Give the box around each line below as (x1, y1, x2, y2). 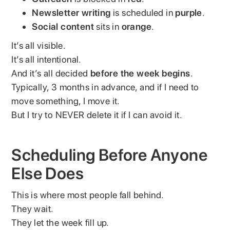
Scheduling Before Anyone (11, 145, 208, 165)
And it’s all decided (11, 67, 90, 79)
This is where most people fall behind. (11, 189, 164, 200)
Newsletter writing (32, 7, 111, 18)
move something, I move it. (11, 95, 123, 106)
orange (121, 21, 152, 32)
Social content (32, 21, 94, 32)
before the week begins (90, 67, 190, 79)
